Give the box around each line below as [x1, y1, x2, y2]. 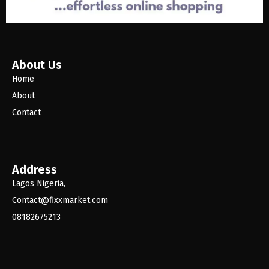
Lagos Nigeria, [12, 178, 68, 189]
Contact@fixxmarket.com [12, 195, 108, 205]
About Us [12, 57, 62, 72]
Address [12, 162, 57, 177]
